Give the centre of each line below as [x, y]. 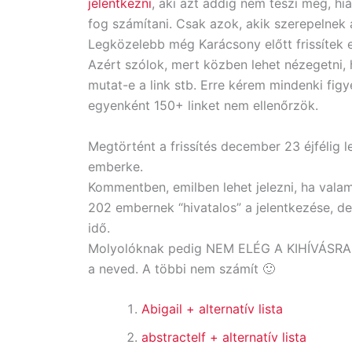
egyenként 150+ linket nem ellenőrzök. [203, 105]
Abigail [164, 309]
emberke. [115, 166]
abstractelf [176, 337]
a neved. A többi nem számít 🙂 [181, 268]
